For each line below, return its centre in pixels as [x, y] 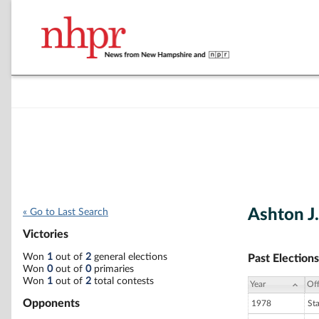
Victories [46, 235]
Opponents [51, 303]
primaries [113, 269]
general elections [129, 257]
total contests [122, 281]
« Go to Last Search [66, 212]
